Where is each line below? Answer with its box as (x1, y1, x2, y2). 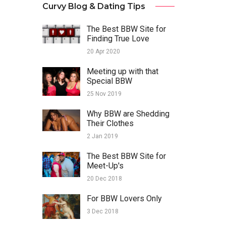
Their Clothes (86, 119, 134, 129)
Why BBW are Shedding (86, 109, 169, 119)
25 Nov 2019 (86, 90, 122, 98)
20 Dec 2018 (86, 175, 122, 183)
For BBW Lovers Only (86, 194, 162, 204)
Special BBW (86, 76, 132, 86)
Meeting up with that (86, 67, 158, 77)
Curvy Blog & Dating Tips (42, 2, 145, 12)
